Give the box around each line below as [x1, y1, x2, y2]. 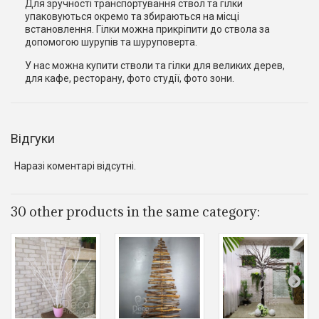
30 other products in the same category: [11, 203, 260, 220]
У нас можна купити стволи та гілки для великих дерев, [25, 60, 285, 71]
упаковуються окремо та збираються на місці [25, 11, 239, 22]
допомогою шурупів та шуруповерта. [25, 36, 197, 48]
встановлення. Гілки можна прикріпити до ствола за [25, 23, 270, 35]
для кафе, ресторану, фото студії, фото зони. [25, 73, 234, 84]
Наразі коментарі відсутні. [14, 160, 136, 172]
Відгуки [11, 130, 55, 147]
